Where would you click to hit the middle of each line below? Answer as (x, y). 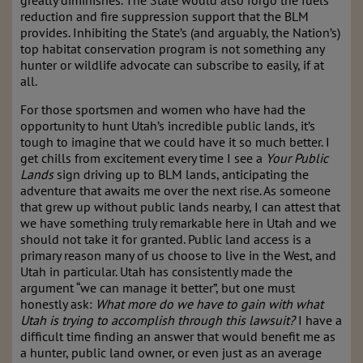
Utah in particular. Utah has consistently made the (156, 271)
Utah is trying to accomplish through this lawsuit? (158, 320)
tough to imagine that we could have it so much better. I (175, 142)
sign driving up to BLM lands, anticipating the (181, 174)
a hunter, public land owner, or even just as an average (171, 352)
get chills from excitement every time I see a (143, 158)
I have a (318, 320)
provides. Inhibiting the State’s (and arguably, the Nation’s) (180, 32)
